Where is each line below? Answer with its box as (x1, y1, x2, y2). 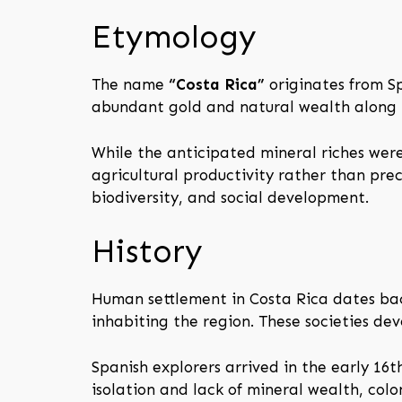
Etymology (92, 18, 257, 57)
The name (92, 75, 169, 94)
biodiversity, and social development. (92, 188, 369, 206)
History (92, 232, 203, 271)
